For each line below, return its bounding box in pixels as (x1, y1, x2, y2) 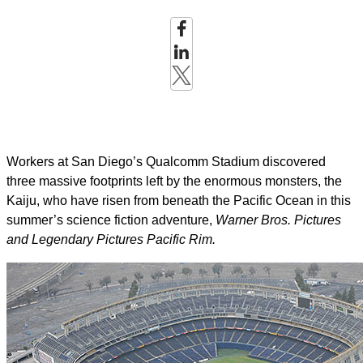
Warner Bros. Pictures (216, 213, 341, 227)
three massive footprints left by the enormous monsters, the (6, 174, 342, 188)
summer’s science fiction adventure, (6, 213, 216, 227)
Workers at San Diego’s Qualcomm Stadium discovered (6, 155, 326, 169)
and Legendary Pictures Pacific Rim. (6, 233, 216, 246)
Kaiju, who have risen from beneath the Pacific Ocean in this (6, 194, 351, 207)
